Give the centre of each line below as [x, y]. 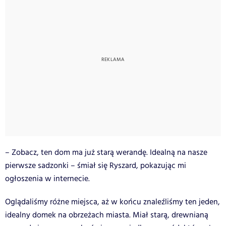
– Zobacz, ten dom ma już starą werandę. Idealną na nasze [106, 152]
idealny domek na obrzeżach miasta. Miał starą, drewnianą [107, 215]
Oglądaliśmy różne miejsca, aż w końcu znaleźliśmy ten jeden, [112, 202]
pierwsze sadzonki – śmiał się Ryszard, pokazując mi [96, 165]
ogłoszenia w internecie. [47, 179]
